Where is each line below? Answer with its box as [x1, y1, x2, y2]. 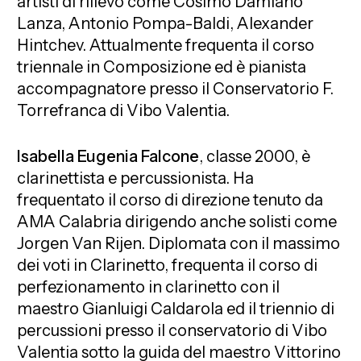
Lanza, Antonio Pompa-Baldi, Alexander [17, 13, 314, 33]
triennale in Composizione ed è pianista [17, 56, 307, 77]
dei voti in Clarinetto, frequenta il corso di [17, 255, 318, 275]
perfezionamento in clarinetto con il [17, 276, 280, 297]
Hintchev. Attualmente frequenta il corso [17, 35, 315, 55]
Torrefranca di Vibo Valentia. [17, 100, 230, 120]
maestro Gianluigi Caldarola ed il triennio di [17, 298, 335, 318]
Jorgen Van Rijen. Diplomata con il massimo [17, 233, 341, 253]
